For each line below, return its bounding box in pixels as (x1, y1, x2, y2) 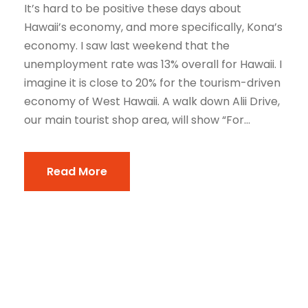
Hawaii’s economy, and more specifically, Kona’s (24, 19, 283, 36)
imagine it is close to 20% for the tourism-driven (24, 75, 280, 91)
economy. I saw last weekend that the (24, 38, 230, 54)
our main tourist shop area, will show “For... (24, 112, 250, 129)
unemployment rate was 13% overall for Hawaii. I (24, 56, 282, 73)
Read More (47, 164, 107, 180)
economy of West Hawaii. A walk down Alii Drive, (24, 93, 280, 110)
